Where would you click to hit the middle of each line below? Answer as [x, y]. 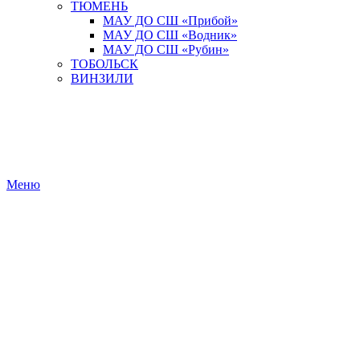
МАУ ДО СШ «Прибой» [170, 20]
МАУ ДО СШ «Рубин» [166, 49]
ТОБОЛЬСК [104, 64]
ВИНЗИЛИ [102, 78]
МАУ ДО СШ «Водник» [170, 35]
